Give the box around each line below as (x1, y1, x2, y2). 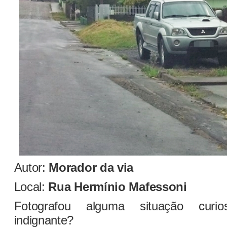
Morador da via (49, 160, 134, 174)
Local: (14, 179, 49, 194)
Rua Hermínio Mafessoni (48, 179, 187, 194)
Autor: (14, 160, 49, 174)
